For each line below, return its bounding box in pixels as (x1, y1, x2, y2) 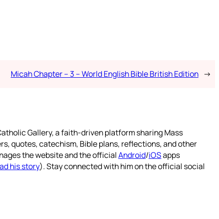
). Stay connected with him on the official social (40, 161, 205, 172)
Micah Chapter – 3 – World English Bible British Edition (10, 68, 198, 80)
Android (118, 150, 146, 161)
